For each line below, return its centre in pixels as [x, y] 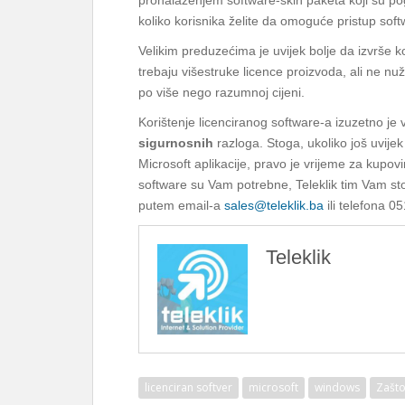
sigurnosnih [176, 143]
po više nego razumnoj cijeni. [221, 92]
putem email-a [181, 205]
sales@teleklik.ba [274, 205]
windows [337, 387]
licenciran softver [188, 387]
